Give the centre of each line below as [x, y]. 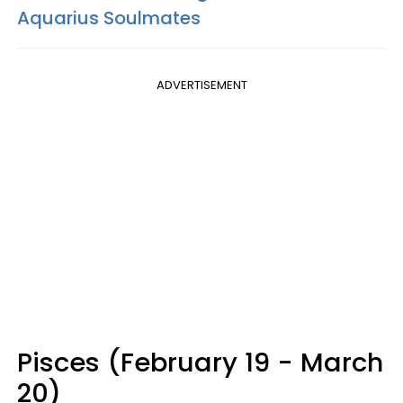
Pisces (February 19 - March [200, 362]
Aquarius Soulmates [109, 18]
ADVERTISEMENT [201, 85]
